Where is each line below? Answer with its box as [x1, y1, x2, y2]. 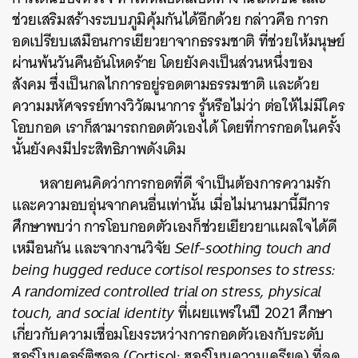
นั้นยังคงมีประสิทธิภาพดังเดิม [12, 136, 190, 162]
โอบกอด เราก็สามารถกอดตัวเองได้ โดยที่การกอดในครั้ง [12, 114, 341, 141]
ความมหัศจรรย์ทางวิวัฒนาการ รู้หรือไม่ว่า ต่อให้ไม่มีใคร [12, 93, 345, 119]
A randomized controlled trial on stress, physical [12, 278, 321, 304]
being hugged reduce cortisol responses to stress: [12, 257, 336, 283]
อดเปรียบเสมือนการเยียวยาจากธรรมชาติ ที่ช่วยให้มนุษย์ [12, 28, 345, 54]
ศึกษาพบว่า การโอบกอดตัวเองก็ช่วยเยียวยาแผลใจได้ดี [12, 213, 337, 240]
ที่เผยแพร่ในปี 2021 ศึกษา [177, 300, 332, 326]
